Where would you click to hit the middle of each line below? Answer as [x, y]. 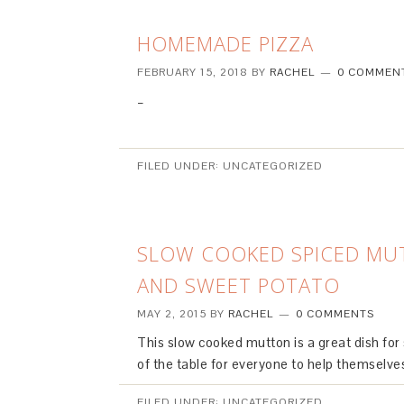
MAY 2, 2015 [172, 314]
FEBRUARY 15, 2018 [193, 72]
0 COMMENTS [335, 314]
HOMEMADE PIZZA [225, 43]
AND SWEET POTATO [239, 285]
